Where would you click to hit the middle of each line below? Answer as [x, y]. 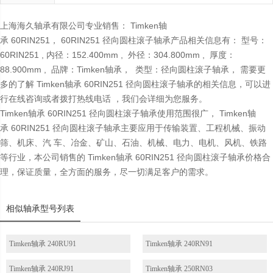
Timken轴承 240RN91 [179, 244]
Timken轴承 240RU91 [43, 244]
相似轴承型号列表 [40, 209]
